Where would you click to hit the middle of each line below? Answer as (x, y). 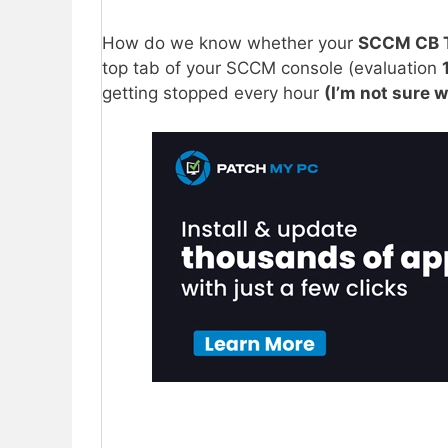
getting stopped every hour (213, 93)
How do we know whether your (230, 43)
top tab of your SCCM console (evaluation (272, 68)
